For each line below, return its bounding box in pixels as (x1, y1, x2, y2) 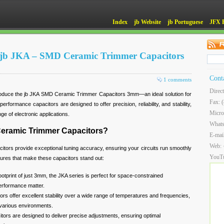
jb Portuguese (167, 18, 203, 25)
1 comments (163, 76, 191, 82)
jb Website (134, 18, 161, 25)
